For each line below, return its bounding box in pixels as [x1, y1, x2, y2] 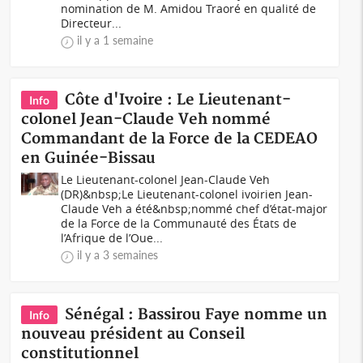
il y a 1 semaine [77, 33, 154, 47]
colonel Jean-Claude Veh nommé [21, 110, 271, 129]
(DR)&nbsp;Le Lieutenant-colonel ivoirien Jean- [61, 186, 314, 202]
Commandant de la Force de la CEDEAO [21, 130, 318, 148]
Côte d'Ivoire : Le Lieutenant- [65, 91, 292, 109]
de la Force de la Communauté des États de [61, 216, 297, 231]
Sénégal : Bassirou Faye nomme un [65, 305, 328, 324]
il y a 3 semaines [77, 248, 159, 262]
